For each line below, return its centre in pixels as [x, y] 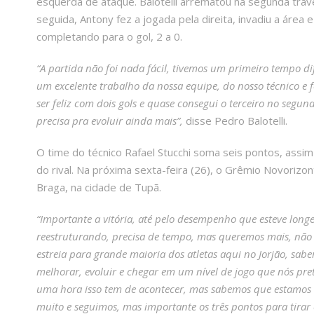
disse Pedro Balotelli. [235, 121]
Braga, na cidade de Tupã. [99, 187]
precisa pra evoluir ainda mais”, [110, 121]
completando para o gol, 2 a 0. [109, 37]
